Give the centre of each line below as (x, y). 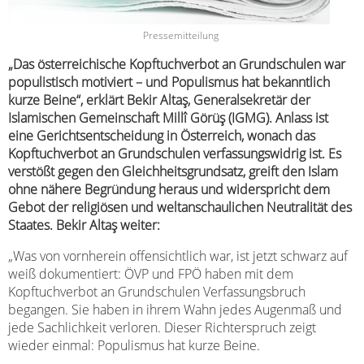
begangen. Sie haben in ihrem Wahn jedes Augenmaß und (175, 309)
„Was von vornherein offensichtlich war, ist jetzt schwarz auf (178, 256)
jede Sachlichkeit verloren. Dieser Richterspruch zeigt (162, 327)
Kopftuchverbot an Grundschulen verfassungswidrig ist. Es (175, 153)
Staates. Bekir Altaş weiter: (84, 225)
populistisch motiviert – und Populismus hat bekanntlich (169, 82)
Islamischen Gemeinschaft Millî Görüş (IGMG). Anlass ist (168, 117)
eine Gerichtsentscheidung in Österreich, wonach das (162, 135)
